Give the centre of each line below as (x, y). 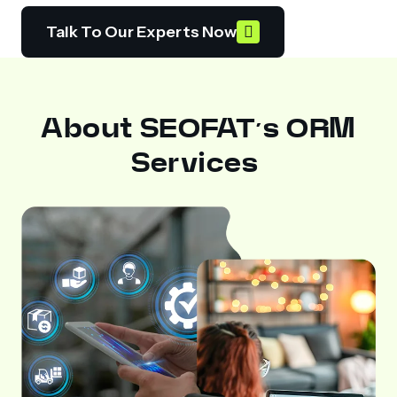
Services (198, 163)
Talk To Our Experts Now (142, 31)
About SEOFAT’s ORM (198, 128)
